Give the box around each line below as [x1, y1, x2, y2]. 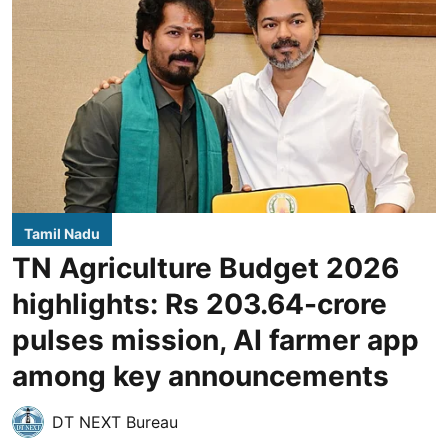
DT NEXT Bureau [52, 411, 178, 432]
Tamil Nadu [24, 224, 100, 242]
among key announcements [12, 358, 389, 393]
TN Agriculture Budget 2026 [12, 250, 399, 285]
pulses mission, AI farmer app [12, 322, 419, 357]
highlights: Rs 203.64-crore [12, 286, 387, 321]
